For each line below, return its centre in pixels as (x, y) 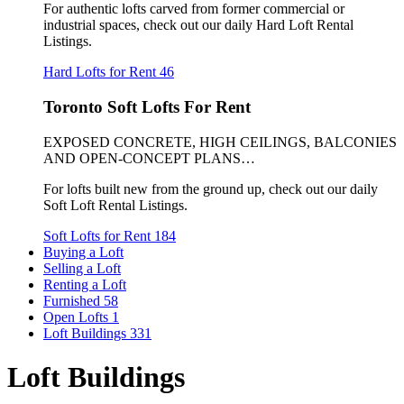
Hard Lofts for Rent (101, 72)
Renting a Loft (85, 284)
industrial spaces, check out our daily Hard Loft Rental (198, 25)
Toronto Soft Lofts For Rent (147, 106)
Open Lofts (78, 317)
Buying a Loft (83, 252)
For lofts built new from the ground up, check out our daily (211, 188)
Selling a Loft (82, 268)
